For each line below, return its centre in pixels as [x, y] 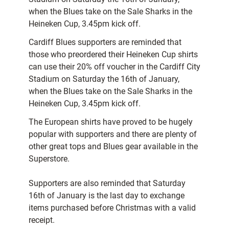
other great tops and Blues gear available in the [113, 147]
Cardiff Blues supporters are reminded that [105, 42]
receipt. [42, 220]
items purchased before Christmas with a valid [112, 208]
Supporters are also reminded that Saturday [107, 184]
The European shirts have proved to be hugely [111, 122]
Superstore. [49, 159]
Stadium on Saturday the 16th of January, [104, 79]
